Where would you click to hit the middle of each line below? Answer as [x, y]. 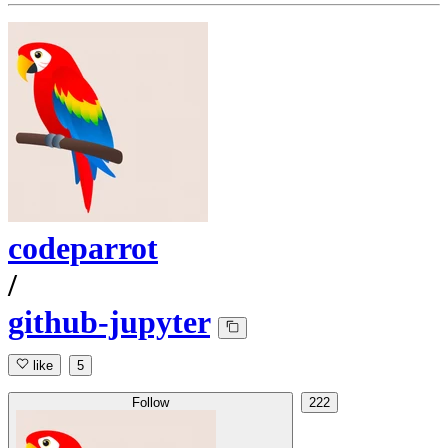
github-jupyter [109, 322]
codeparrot [83, 248]
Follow [150, 403]
